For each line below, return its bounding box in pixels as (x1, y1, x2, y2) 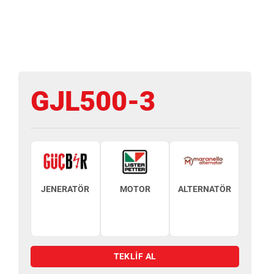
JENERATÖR (41, 184, 90, 194)
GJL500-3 (31, 85, 155, 118)
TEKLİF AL (113, 251, 157, 262)
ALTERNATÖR (177, 184, 231, 194)
